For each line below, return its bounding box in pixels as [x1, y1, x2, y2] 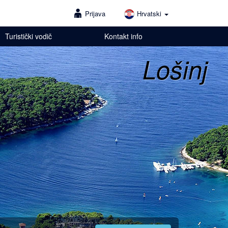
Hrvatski [137, 9, 163, 18]
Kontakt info [104, 31, 143, 41]
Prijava [85, 9, 105, 18]
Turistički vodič [5, 31, 52, 41]
